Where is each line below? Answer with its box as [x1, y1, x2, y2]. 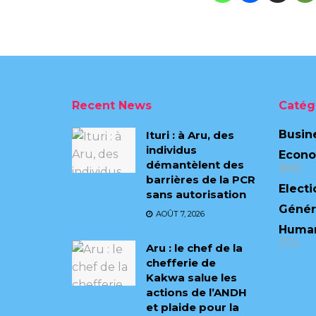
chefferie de [146, 255, 216, 269]
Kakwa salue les [146, 270, 237, 284]
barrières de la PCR [146, 172, 255, 186]
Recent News [72, 98, 152, 112]
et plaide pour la [146, 300, 239, 314]
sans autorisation [146, 187, 246, 201]
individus [146, 142, 197, 157]
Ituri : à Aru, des [146, 128, 234, 142]
